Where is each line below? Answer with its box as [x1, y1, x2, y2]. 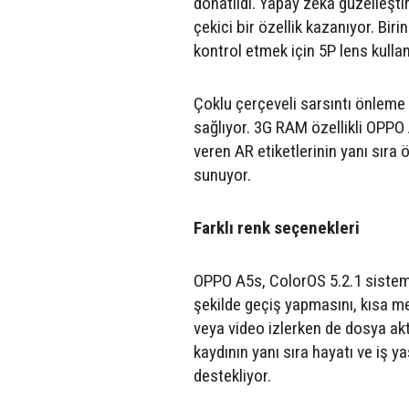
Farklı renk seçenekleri [194, 216, 360, 238]
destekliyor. [194, 364, 271, 386]
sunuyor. [194, 163, 251, 185]
